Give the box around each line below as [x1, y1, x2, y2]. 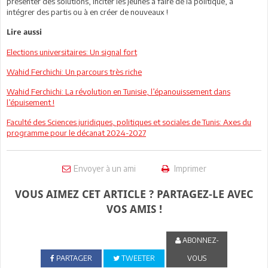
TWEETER [119, 253, 155, 263]
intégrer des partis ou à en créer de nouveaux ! [7, 7, 168, 17]
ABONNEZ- [180, 235, 219, 245]
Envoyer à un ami [73, 163, 136, 173]
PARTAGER [54, 253, 92, 263]
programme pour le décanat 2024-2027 [7, 127, 146, 138]
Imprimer [172, 163, 206, 173]
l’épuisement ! [7, 97, 54, 107]
